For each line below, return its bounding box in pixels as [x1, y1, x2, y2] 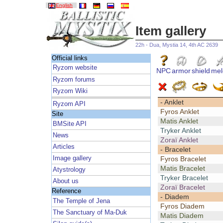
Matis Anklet [160, 117, 198, 125]
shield [192, 67, 211, 75]
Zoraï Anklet [160, 136, 198, 144]
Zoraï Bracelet [160, 183, 205, 192]
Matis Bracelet [160, 164, 205, 173]
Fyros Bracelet [160, 155, 206, 163]
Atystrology [53, 166, 86, 173]
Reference [51, 188, 81, 195]
